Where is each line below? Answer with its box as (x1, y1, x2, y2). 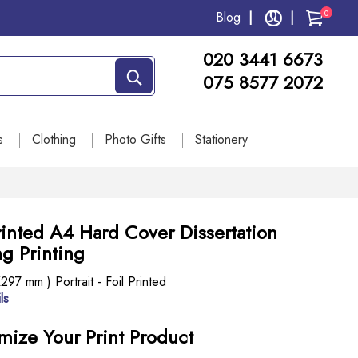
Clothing (32, 130, 76, 149)
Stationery (195, 130, 248, 149)
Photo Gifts (105, 130, 166, 149)
